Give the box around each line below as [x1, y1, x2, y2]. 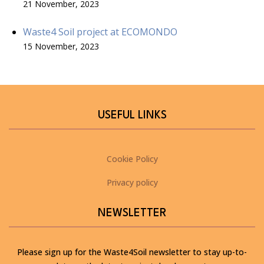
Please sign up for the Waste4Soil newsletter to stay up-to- [17, 246, 247, 258]
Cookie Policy [106, 153, 158, 164]
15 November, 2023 [23, 40, 99, 52]
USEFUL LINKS [97, 110, 167, 121]
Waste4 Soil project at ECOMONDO [23, 25, 177, 38]
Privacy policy [106, 176, 158, 188]
